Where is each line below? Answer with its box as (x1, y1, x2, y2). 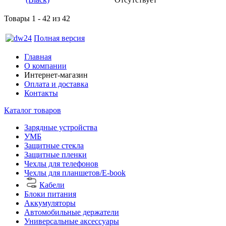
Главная (24, 52, 51, 61)
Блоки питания (24, 189, 76, 198)
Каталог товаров (4, 105, 61, 115)
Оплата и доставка (24, 79, 88, 88)
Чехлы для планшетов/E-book (24, 168, 126, 177)
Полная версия (34, 33, 85, 42)
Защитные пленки (24, 150, 87, 159)
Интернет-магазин (24, 70, 88, 79)
